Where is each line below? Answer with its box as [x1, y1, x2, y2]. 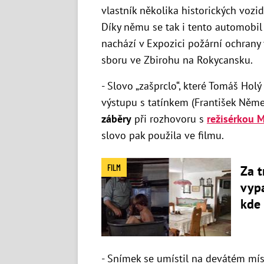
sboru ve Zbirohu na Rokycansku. [101, 53, 253, 67]
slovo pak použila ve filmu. [101, 128, 224, 143]
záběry [101, 112, 131, 126]
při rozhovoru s [131, 112, 207, 126]
